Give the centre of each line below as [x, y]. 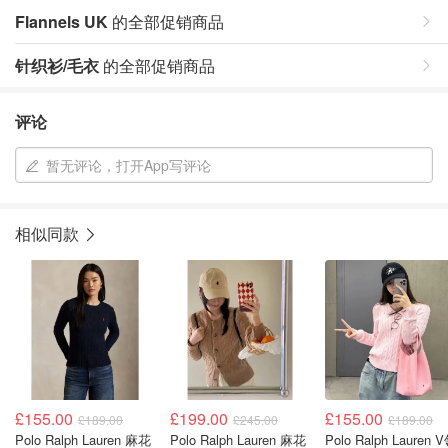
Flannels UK [61, 21]
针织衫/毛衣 [57, 65]
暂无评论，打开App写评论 [128, 165]
